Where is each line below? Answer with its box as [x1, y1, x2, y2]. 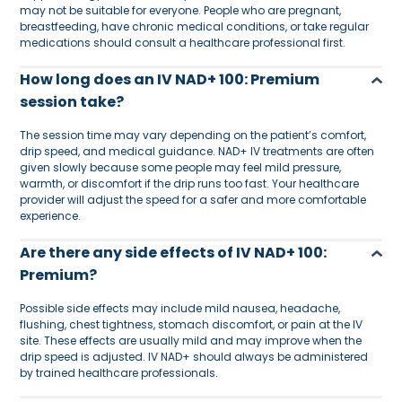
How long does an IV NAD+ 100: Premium [20, 69, 320, 90]
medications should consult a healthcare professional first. [20, 35, 346, 50]
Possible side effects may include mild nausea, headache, [20, 301, 341, 316]
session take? [20, 92, 127, 112]
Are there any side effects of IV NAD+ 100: [20, 242, 328, 263]
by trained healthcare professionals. [20, 365, 219, 380]
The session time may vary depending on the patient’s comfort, [20, 127, 367, 143]
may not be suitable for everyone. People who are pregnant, [20, 3, 342, 18]
